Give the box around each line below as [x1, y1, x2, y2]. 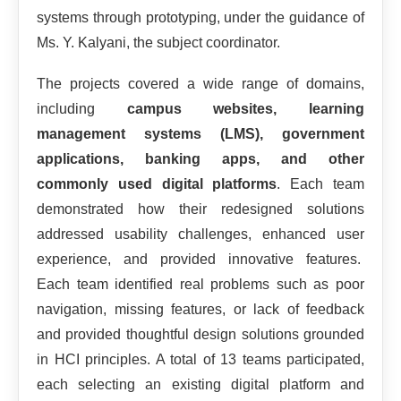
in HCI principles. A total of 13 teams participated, [37, 352, 364, 368]
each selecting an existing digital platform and [37, 377, 364, 393]
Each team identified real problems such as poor [37, 277, 364, 293]
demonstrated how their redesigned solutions [37, 201, 364, 218]
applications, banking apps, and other [37, 151, 364, 167]
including [37, 101, 127, 117]
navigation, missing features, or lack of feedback [37, 302, 364, 318]
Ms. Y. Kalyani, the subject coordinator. [37, 35, 280, 51]
